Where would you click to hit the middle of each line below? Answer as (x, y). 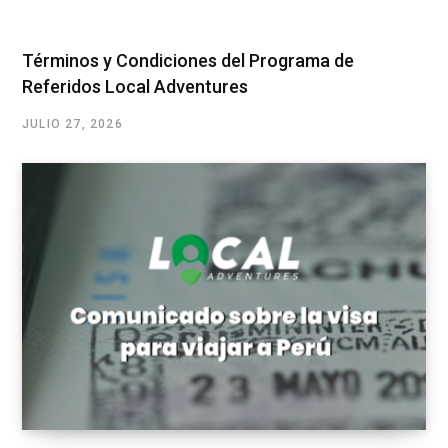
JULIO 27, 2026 (72, 123)
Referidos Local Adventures (135, 86)
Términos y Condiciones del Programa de (188, 60)
